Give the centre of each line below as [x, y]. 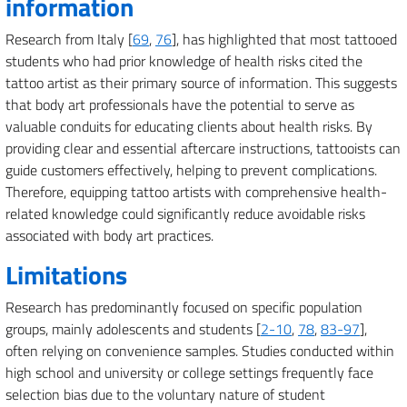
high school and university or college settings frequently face [189, 372]
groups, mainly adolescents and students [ [133, 329]
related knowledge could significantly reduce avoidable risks [185, 213]
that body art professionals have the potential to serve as [180, 104]
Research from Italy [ [69, 39]
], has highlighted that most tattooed [284, 39]
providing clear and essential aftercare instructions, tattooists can [203, 148]
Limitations [66, 275]
